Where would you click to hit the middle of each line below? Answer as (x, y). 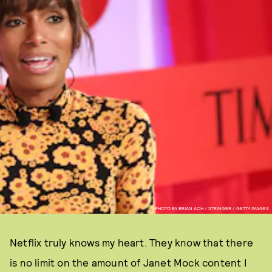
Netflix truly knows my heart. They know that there (132, 242)
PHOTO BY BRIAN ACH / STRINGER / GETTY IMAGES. (212, 208)
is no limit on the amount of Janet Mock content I (128, 262)
